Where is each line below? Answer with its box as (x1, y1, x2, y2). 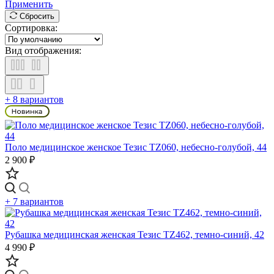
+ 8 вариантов (5, 94, 64, 105)
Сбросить (20, 11, 54, 21)
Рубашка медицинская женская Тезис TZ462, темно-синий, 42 (5, 229, 264, 240)
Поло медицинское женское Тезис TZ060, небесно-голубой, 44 (5, 141, 267, 152)
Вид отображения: (5, 45, 81, 56)
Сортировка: (5, 22, 57, 33)
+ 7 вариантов (5, 196, 64, 207)
